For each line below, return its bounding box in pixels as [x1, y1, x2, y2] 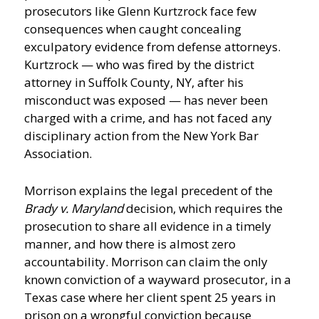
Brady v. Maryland [24, 199, 127, 216]
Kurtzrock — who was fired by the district [24, 56, 255, 73]
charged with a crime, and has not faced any [24, 109, 273, 126]
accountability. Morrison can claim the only [24, 253, 268, 270]
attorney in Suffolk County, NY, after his [24, 73, 244, 90]
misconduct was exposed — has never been [24, 91, 268, 108]
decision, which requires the [126, 199, 283, 216]
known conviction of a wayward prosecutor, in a [24, 271, 292, 288]
